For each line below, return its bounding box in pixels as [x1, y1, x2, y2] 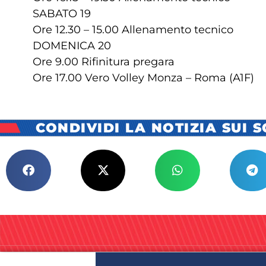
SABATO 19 [33, 7, 91, 20]
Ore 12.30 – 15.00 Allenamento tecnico [33, 23, 233, 36]
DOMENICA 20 [33, 39, 111, 52]
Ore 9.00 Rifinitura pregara [33, 55, 175, 68]
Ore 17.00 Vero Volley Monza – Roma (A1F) [33, 71, 254, 84]
